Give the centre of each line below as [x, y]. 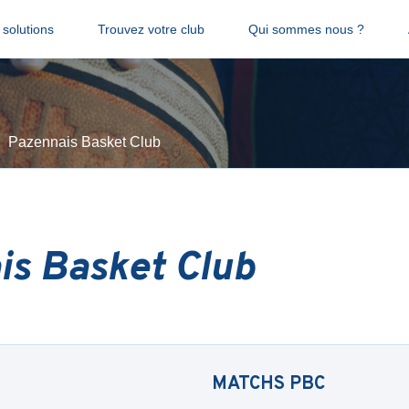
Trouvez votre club [151, 29]
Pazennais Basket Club [84, 142]
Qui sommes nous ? [306, 29]
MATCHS [251, 384]
